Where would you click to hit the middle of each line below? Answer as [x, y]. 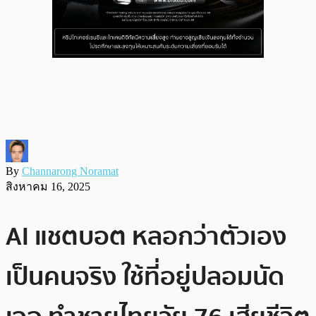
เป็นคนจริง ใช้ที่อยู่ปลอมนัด [145, 276]
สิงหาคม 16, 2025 [48, 186]
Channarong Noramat [70, 171]
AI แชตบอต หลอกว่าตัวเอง [146, 236]
